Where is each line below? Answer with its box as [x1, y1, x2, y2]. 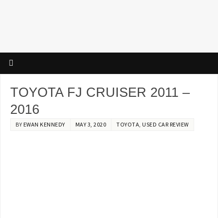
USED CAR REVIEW [142, 121, 189, 128]
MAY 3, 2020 [75, 121, 107, 128]
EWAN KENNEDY [23, 121, 65, 128]
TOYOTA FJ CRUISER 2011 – [10, 85, 190, 100]
